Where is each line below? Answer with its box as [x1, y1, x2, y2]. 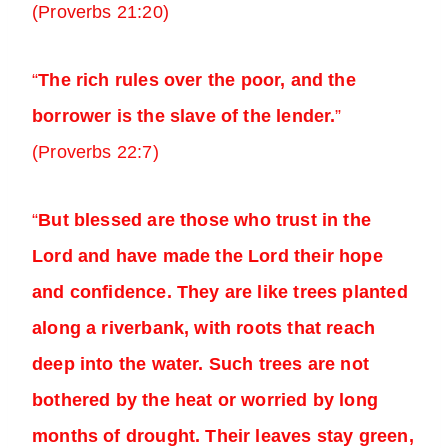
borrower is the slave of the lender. [32, 106, 336, 127]
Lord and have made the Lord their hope [32, 246, 383, 267]
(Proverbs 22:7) [32, 142, 159, 163]
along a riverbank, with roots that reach [32, 318, 376, 339]
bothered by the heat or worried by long [32, 390, 379, 411]
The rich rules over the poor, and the [38, 70, 356, 91]
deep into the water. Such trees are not [32, 354, 370, 375]
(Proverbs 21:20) [32, 2, 169, 23]
